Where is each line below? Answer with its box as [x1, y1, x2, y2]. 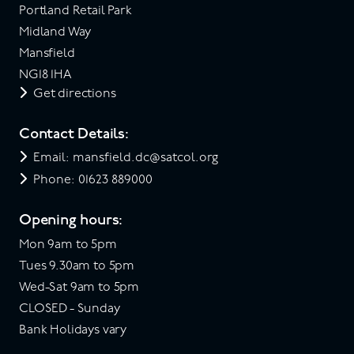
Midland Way [19, 26, 92, 39]
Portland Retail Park [19, 5, 132, 17]
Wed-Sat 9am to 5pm [19, 281, 140, 294]
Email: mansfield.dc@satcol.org [33, 152, 218, 164]
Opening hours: [19, 211, 123, 229]
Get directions [32, 88, 116, 100]
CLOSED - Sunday [19, 303, 120, 315]
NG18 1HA [19, 69, 72, 81]
